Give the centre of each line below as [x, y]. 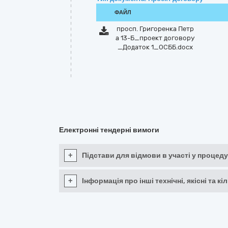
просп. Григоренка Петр [155, 29]
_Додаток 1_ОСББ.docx [155, 47]
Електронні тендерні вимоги [109, 130]
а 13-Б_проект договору [155, 38]
